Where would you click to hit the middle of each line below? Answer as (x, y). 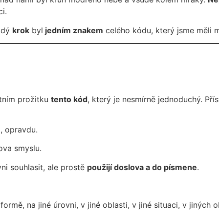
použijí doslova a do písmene (142, 167)
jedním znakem (73, 30)
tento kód (69, 99)
